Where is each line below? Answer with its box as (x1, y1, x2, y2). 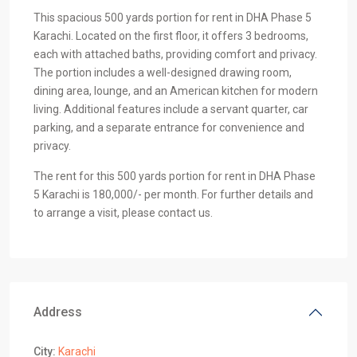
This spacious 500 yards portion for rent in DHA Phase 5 (33, 11, 312, 24)
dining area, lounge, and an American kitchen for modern (33, 84, 318, 97)
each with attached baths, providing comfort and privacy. (33, 48, 317, 61)
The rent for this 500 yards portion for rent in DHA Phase (33, 170, 316, 182)
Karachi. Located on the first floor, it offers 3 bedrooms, (33, 29, 308, 42)
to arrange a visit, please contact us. (33, 206, 213, 219)
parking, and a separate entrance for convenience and (33, 121, 304, 134)
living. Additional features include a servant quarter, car (33, 103, 308, 116)
